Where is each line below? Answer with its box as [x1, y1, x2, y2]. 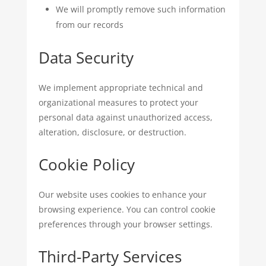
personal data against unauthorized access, [38, 112, 213, 123]
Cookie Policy [38, 154, 135, 175]
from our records [55, 19, 123, 30]
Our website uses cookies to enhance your [38, 189, 207, 200]
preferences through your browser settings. [38, 218, 213, 230]
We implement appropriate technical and [38, 82, 203, 93]
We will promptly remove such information [55, 4, 226, 15]
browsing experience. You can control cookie [38, 204, 216, 215]
